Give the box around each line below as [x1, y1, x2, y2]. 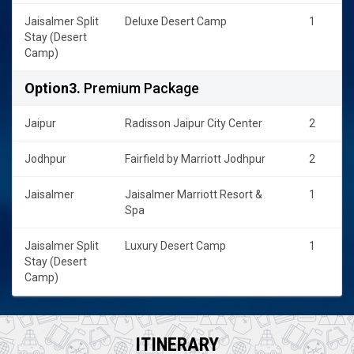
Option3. [24, 79, 81, 96]
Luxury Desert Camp [125, 239, 226, 252]
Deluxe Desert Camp [125, 14, 227, 28]
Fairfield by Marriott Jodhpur [125, 152, 265, 165]
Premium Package [81, 79, 199, 96]
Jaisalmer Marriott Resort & [125, 187, 262, 201]
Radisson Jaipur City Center [125, 116, 262, 130]
